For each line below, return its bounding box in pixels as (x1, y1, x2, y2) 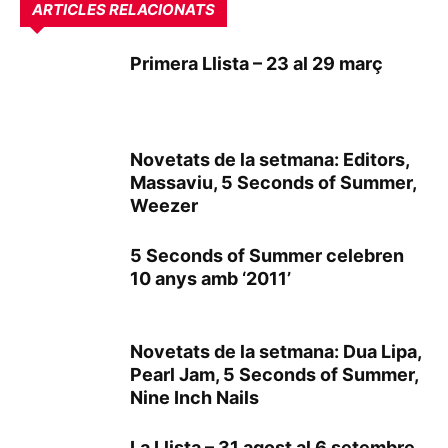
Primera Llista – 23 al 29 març (130, 53, 383, 74)
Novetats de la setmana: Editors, (130, 149, 409, 170)
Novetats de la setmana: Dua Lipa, (130, 341, 421, 362)
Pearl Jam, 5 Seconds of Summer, (130, 364, 418, 385)
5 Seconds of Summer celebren (130, 245, 404, 266)
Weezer (130, 195, 198, 216)
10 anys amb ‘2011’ (130, 268, 291, 289)
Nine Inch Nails (130, 387, 259, 408)
